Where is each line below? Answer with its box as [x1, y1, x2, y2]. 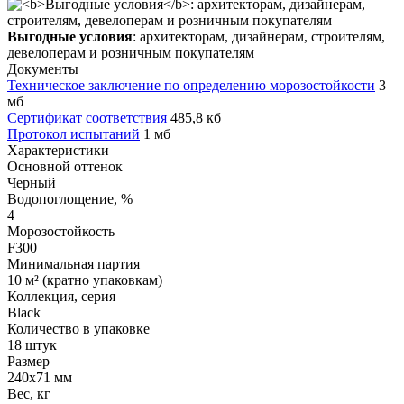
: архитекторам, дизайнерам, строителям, [133, 28, 385, 44]
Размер [7, 353, 50, 369]
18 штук [7, 336, 57, 353]
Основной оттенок [7, 158, 123, 174]
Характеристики [7, 142, 109, 158]
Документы [7, 60, 78, 77]
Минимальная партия [7, 255, 140, 271]
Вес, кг [7, 385, 50, 401]
